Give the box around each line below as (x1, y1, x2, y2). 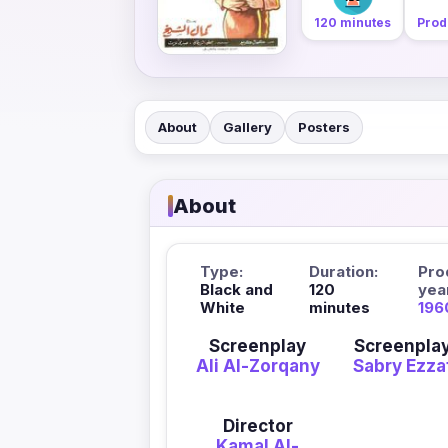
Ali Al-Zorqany (195, 356, 320, 377)
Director (222, 416, 293, 437)
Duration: (309, 262, 378, 282)
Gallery (223, 119, 272, 136)
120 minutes (314, 15, 391, 30)
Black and (200, 280, 273, 300)
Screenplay (209, 336, 307, 357)
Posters (298, 119, 350, 136)
